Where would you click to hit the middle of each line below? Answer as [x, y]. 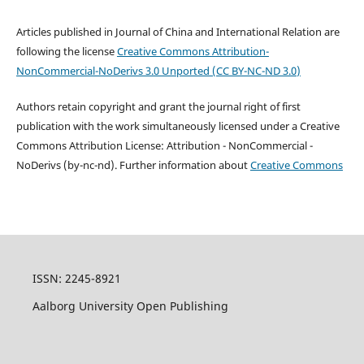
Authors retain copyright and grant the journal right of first [158, 106]
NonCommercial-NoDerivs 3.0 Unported [113, 70]
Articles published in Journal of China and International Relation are [178, 31]
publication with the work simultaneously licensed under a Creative [178, 126]
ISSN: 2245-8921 [76, 278]
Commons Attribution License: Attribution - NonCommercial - [164, 145]
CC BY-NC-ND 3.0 [256, 70]
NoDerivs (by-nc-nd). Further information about [133, 165]
